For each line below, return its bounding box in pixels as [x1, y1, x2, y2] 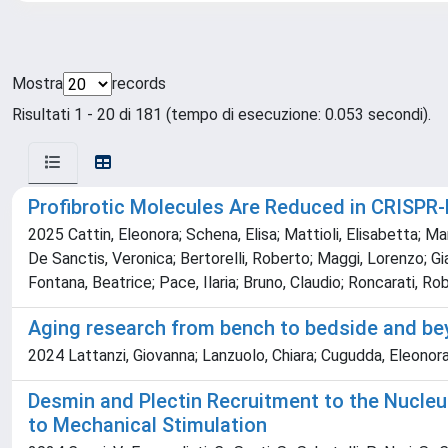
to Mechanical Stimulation [28, 413, 267, 437]
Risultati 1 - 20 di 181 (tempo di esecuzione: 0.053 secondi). [12, 105, 431, 124]
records [112, 74, 166, 93]
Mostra [12, 74, 63, 93]
